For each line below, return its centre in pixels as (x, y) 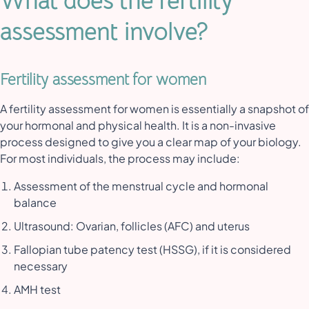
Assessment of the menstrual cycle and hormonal (141, 186)
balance (36, 203)
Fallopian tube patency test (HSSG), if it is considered (152, 250)
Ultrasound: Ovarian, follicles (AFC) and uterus (133, 226)
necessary (42, 266)
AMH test (38, 290)
